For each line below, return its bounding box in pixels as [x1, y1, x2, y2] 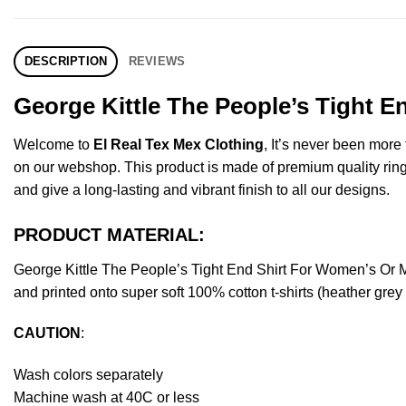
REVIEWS [128, 53, 186, 68]
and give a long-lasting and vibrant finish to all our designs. [14, 181, 390, 198]
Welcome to [14, 136, 93, 152]
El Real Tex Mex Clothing [93, 136, 264, 152]
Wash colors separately [14, 367, 163, 383]
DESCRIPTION [24, 53, 108, 68]
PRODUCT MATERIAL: [14, 224, 205, 245]
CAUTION [14, 325, 81, 342]
